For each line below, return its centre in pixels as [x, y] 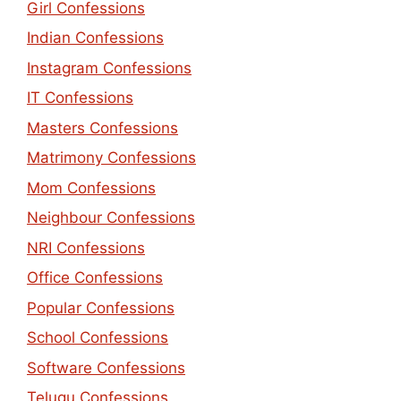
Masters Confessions [102, 128]
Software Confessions [106, 367]
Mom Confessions [91, 188]
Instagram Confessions [109, 68]
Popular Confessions [101, 307]
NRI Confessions [86, 247]
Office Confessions [95, 278]
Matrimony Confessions [111, 158]
